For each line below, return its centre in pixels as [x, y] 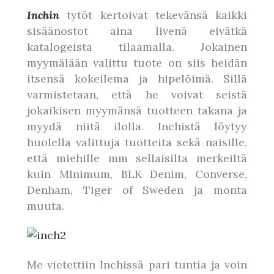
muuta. [46, 206]
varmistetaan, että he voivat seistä [137, 94]
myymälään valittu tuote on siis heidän [137, 63]
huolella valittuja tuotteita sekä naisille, [137, 142]
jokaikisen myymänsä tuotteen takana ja [137, 110]
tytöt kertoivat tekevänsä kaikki [153, 15]
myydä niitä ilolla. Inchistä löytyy [137, 126]
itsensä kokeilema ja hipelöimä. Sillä [137, 79]
